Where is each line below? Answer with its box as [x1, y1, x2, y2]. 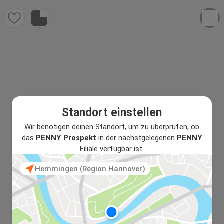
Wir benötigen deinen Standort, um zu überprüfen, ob [24, 122, 199, 131]
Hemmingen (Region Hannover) [35, 164, 145, 173]
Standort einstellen [62, 105, 162, 119]
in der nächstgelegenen [96, 133, 177, 142]
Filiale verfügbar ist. [80, 144, 144, 153]
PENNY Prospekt [35, 133, 96, 142]
